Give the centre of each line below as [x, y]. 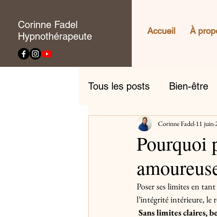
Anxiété [124, 125]
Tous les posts [119, 86]
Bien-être [189, 86]
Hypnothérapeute [55, 36]
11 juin [205, 123]
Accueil [161, 31]
